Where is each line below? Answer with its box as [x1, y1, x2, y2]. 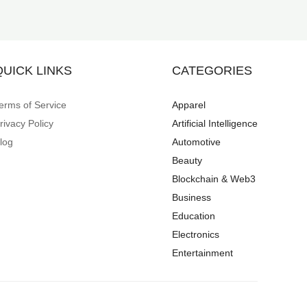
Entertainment [171, 247, 233, 258]
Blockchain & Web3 [171, 173, 256, 184]
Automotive [171, 136, 221, 147]
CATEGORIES [171, 64, 252, 77]
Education [171, 210, 215, 221]
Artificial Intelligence [171, 118, 258, 129]
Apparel [171, 99, 206, 110]
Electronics [171, 229, 219, 240]
